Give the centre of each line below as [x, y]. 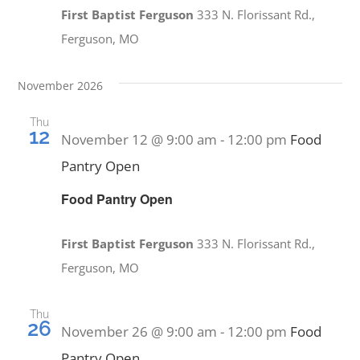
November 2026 [61, 85]
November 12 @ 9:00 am [139, 139]
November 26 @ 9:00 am [139, 331]
